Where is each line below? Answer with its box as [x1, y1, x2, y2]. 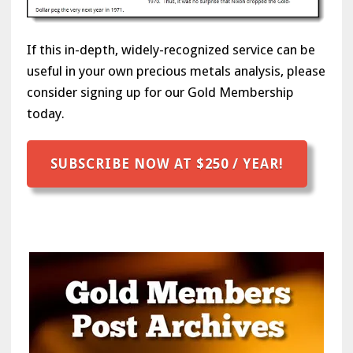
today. [26, 105, 65, 121]
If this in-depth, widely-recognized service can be [26, 41, 315, 58]
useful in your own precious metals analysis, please [26, 62, 325, 79]
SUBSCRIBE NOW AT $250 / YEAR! [50, 155, 284, 172]
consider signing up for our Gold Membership [26, 84, 294, 100]
